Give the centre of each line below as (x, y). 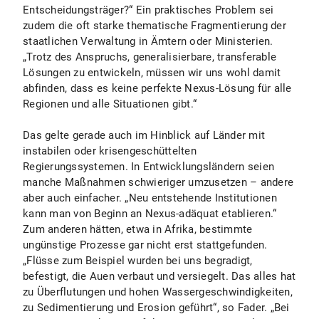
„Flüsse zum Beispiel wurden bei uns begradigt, (138, 261)
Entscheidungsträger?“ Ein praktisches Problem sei (148, 10)
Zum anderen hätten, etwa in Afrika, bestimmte (138, 229)
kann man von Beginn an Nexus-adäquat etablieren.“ (150, 214)
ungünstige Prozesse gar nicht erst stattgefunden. (145, 245)
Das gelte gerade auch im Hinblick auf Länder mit (144, 135)
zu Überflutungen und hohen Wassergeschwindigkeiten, (158, 292)
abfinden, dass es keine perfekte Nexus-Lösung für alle (157, 88)
